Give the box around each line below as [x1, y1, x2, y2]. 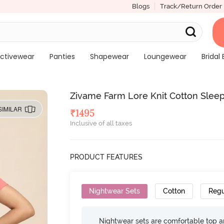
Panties [49, 51, 75, 61]
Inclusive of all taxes [70, 119, 132, 127]
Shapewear [89, 51, 129, 61]
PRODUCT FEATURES [70, 153, 143, 161]
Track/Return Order [159, 2, 222, 10]
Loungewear [143, 51, 186, 61]
